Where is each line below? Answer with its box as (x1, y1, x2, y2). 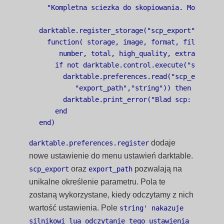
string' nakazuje (119, 204, 184, 212)
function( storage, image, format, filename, (39, 38, 219, 46)
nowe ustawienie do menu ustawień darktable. (29, 151, 193, 160)
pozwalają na (132, 164, 182, 173)
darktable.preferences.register (29, 139, 149, 147)
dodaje (149, 138, 176, 147)
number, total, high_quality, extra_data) (39, 49, 219, 57)
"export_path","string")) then (39, 84, 191, 92)
